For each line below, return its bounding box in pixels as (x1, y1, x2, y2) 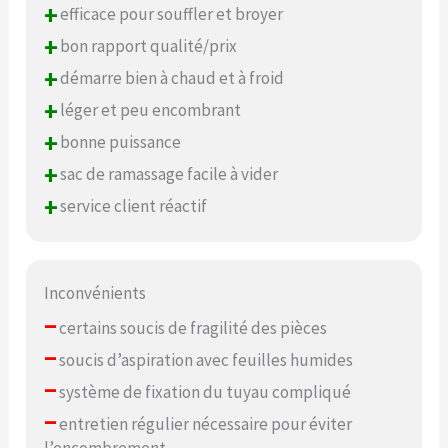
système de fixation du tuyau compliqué (56, 380, 352, 403)
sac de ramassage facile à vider (57, 163, 279, 186)
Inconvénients (44, 281, 147, 304)
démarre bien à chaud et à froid (57, 67, 285, 90)
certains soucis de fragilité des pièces (56, 316, 328, 339)
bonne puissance (57, 131, 182, 154)
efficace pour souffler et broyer (57, 3, 284, 26)
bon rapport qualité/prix (57, 35, 238, 58)
